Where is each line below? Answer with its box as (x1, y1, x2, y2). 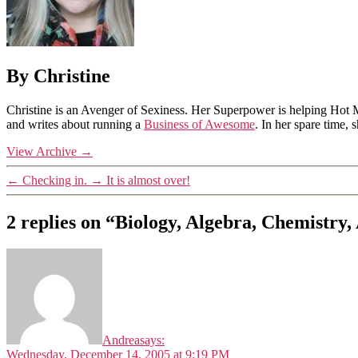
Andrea (102, 333, 140, 348)
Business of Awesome (144, 117, 255, 131)
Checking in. (22, 173, 87, 187)
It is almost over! (106, 173, 190, 187)
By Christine (6, 65, 110, 86)
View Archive (6, 144, 80, 158)
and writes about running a (6, 117, 144, 131)
